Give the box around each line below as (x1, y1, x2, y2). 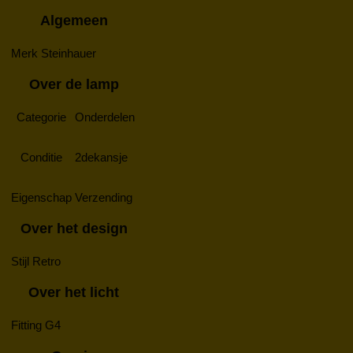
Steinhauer (41, 46, 96, 60)
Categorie (17, 110, 66, 124)
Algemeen (39, 12, 108, 28)
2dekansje (75, 150, 128, 164)
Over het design (20, 220, 128, 236)
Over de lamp (28, 76, 119, 92)
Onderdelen (75, 110, 135, 124)
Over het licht (28, 284, 119, 300)
